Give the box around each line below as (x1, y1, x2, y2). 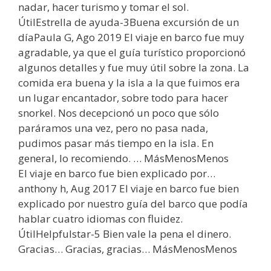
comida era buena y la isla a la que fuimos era (18, 75, 240, 90)
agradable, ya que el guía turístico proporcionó (18, 45, 246, 59)
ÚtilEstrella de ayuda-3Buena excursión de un (18, 15, 239, 29)
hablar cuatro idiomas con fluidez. (18, 211, 183, 226)
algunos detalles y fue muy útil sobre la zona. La (18, 60, 249, 74)
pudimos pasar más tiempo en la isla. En (18, 135, 214, 150)
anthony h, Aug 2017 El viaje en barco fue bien (18, 181, 239, 195)
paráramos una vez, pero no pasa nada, (18, 120, 208, 135)
